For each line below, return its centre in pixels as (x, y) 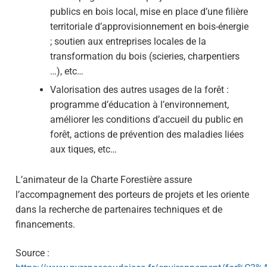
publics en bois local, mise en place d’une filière (149, 12)
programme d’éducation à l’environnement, (139, 105)
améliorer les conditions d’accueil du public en (146, 120)
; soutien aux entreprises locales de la (128, 42)
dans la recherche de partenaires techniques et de (119, 210)
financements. (45, 225)
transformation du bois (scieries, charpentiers (145, 57)
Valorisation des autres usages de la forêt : (139, 90)
